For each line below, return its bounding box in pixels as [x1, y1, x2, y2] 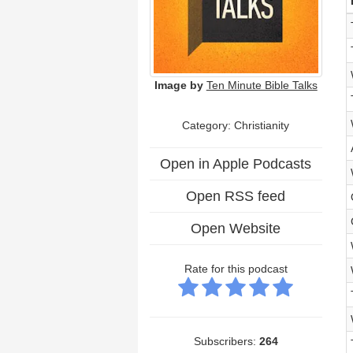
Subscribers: [193, 334, 259, 347]
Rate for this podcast [184, 262, 288, 275]
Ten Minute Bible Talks [206, 78, 318, 91]
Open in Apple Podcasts [160, 155, 312, 172]
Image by [154, 78, 203, 91]
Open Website [191, 220, 281, 236]
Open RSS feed [186, 188, 286, 204]
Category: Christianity [182, 118, 290, 132]
